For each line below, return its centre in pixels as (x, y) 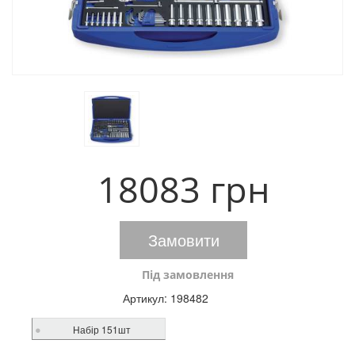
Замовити (183, 240)
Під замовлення (187, 275)
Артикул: (146, 298)
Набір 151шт (101, 329)
